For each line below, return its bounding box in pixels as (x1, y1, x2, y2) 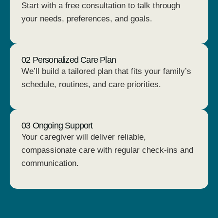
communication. (21, 159, 79, 168)
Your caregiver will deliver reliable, (21, 132, 146, 142)
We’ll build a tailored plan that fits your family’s (21, 66, 191, 76)
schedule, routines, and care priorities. (21, 79, 161, 89)
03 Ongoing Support (21, 121, 93, 131)
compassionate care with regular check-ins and (21, 145, 193, 155)
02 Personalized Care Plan (21, 54, 116, 65)
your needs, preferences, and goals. (21, 14, 152, 23)
